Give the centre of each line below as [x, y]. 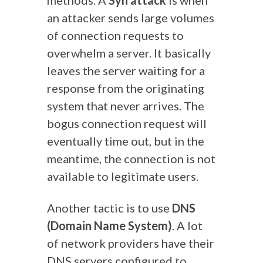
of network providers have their [131, 243]
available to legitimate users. [123, 176]
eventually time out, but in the [126, 141]
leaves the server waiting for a [126, 70]
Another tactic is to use [109, 208]
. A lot [187, 225]
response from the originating [126, 88]
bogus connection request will [127, 123]
